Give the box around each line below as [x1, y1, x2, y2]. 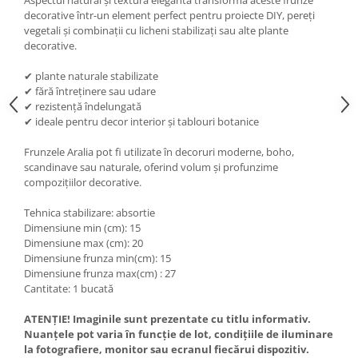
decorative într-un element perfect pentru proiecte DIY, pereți [24, 8, 315, 23]
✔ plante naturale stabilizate [24, 69, 161, 84]
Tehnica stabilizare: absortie [24, 205, 155, 221]
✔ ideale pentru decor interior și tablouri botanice [24, 114, 264, 129]
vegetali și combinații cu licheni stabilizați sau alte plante [24, 23, 288, 38]
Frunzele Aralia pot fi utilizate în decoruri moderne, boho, [24, 145, 294, 160]
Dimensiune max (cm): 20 [24, 236, 143, 251]
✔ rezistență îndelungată [24, 99, 144, 114]
